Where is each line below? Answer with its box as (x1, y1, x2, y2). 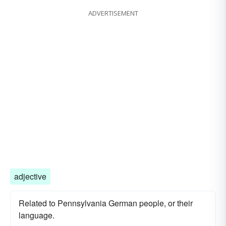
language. (19, 209, 54, 221)
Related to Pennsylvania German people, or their (19, 197, 193, 209)
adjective (14, 170, 46, 182)
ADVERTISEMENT (88, 8, 138, 18)
